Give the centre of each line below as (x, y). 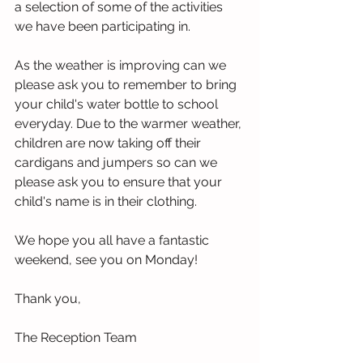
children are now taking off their (109, 143)
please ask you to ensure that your (120, 182)
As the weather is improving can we (122, 65)
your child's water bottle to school (118, 104)
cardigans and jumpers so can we (117, 162)
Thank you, (48, 299)
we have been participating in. (104, 26)
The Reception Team (76, 337)
